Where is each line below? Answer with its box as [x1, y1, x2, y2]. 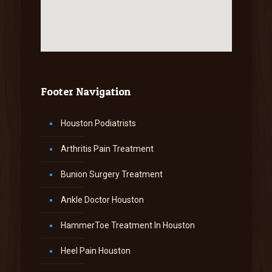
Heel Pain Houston [60, 246, 131, 256]
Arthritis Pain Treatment [60, 144, 154, 154]
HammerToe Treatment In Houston [60, 220, 195, 231]
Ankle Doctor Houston [60, 195, 144, 205]
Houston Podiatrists [60, 118, 136, 129]
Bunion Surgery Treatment [60, 169, 163, 180]
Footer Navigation [40, 85, 131, 98]
